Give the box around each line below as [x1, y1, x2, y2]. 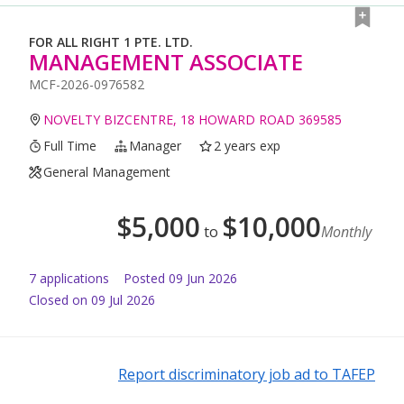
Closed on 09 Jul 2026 [29, 291, 155, 309]
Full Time [43, 137, 97, 155]
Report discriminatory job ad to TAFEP [118, 364, 375, 385]
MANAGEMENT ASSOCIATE [29, 47, 303, 78]
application [36, 270, 103, 288]
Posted [124, 270, 165, 288]
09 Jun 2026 [169, 270, 237, 288]
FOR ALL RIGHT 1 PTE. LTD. [29, 33, 193, 51]
